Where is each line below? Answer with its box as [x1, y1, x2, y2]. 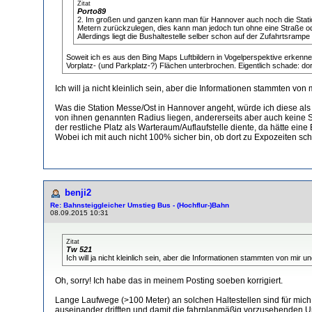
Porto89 [77, 6, 106, 15]
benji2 [65, 187, 91, 198]
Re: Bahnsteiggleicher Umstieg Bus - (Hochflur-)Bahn [50, 201, 229, 209]
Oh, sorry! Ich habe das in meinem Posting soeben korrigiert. [55, 275, 283, 286]
